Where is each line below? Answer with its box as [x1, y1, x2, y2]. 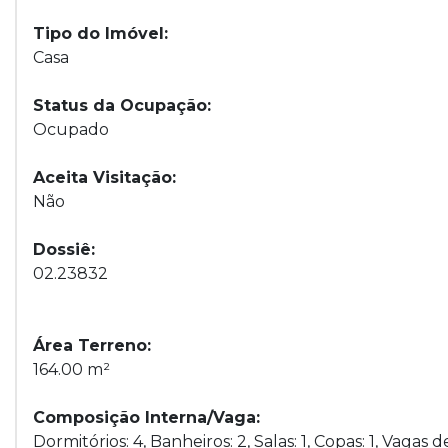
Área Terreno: [33, 336, 151, 355]
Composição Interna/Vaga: [33, 408, 260, 427]
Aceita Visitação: [33, 168, 176, 187]
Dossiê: [33, 240, 95, 259]
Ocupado [33, 120, 109, 139]
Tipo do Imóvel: [33, 24, 168, 43]
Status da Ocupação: [33, 96, 211, 115]
